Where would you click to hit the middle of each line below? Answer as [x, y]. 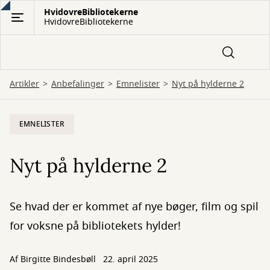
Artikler [24, 84]
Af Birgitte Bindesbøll [54, 259]
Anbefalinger [78, 84]
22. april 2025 [130, 259]
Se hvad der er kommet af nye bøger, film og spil [134, 207]
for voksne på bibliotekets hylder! [95, 226]
